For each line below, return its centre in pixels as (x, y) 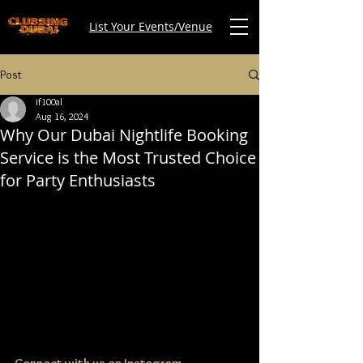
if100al (49, 102)
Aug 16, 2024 (62, 116)
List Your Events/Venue (151, 26)
